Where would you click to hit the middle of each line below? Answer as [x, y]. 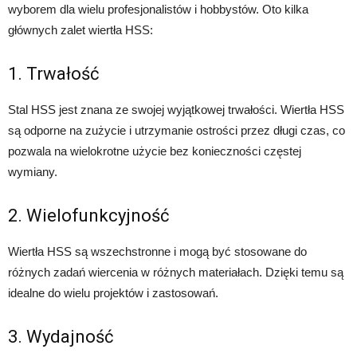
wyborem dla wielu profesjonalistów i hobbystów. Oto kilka [158, 10]
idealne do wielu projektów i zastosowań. [113, 293]
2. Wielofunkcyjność [89, 216]
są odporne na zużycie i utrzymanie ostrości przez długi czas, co [177, 131]
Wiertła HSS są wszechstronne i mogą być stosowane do [157, 252]
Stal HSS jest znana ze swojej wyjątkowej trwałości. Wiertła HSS [176, 110]
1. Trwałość [54, 74]
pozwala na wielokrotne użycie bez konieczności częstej [155, 151]
